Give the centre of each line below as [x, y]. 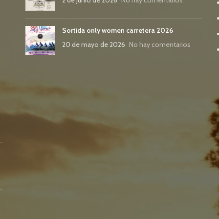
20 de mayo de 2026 [94, 44]
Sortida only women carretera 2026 [118, 30]
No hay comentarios [160, 44]
